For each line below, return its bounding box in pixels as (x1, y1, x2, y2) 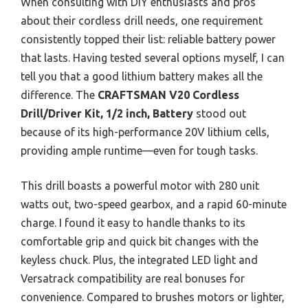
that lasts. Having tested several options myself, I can (21, 51, 285, 64)
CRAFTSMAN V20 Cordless (98, 88, 239, 101)
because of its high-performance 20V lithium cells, (21, 125, 269, 138)
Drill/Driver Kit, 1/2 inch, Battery (21, 107, 193, 120)
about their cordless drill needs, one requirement (21, 14, 263, 27)
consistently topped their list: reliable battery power (21, 32, 276, 45)
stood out (193, 107, 246, 120)
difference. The (21, 88, 98, 101)
